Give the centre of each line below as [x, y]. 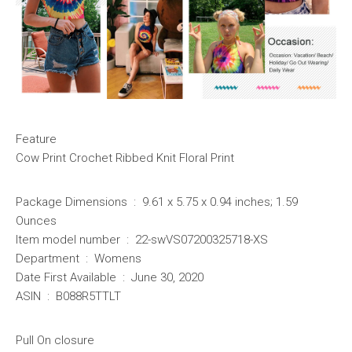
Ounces [36, 221]
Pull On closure [55, 341]
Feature [36, 139]
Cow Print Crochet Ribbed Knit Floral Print [125, 158]
